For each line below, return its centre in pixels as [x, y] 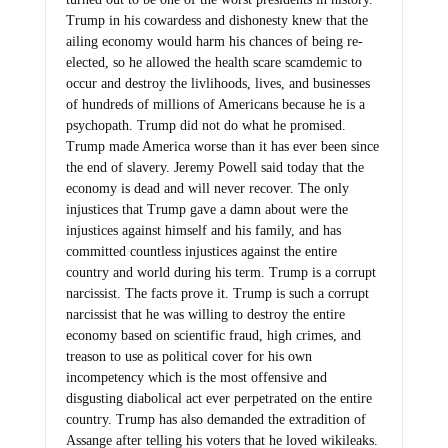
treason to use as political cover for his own [188, 357]
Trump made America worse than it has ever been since [222, 147]
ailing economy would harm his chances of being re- [214, 42]
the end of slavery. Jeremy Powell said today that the [214, 168]
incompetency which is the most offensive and [196, 378]
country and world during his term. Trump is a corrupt [220, 273]
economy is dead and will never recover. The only [207, 189]
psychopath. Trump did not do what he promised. [205, 126]
